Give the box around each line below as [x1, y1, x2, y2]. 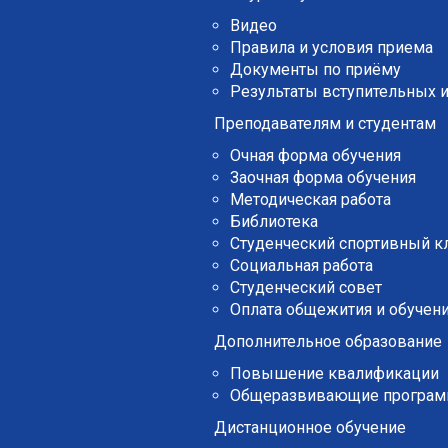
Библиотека [229, 212, 318, 231]
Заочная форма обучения [229, 168, 416, 187]
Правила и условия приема [229, 38, 433, 57]
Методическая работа [229, 190, 391, 209]
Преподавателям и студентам [213, 114, 436, 133]
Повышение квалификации [229, 364, 439, 383]
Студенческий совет [229, 278, 382, 297]
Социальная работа [229, 256, 373, 275]
